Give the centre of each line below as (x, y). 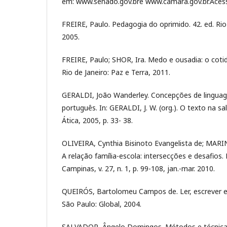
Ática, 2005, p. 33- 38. (97, 120)
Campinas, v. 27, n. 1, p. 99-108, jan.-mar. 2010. (138, 168)
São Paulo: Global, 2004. (102, 204)
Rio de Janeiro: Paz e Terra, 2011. (116, 72)
